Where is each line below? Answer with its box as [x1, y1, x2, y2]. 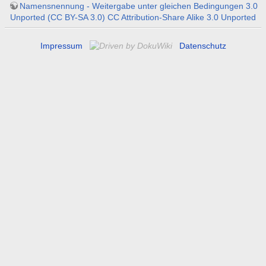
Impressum [40, 40, 83, 50]
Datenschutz [179, 40, 226, 50]
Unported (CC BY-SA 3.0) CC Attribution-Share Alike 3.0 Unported [10, 12, 256, 22]
